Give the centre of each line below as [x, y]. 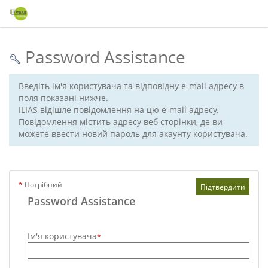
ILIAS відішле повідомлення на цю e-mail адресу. [119, 110]
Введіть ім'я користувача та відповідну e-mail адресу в [131, 86]
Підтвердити [223, 187]
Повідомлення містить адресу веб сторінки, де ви [121, 122]
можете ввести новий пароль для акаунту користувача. [133, 134]
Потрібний [42, 185]
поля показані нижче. [63, 98]
